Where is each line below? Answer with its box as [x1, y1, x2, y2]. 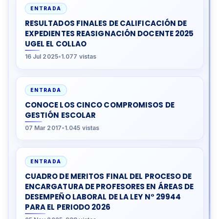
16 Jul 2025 [24, 53, 58, 61]
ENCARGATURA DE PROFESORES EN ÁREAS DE [24, 181, 194, 192]
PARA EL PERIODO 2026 [24, 201, 110, 212]
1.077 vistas [61, 53, 97, 61]
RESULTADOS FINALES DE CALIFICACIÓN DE [24, 18, 187, 29]
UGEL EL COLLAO [24, 39, 87, 49]
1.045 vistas [65, 124, 100, 131]
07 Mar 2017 [24, 124, 62, 131]
